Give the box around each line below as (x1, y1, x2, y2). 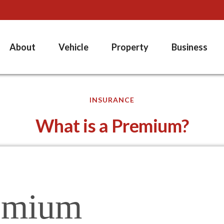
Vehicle (58, 41, 88, 53)
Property (111, 41, 148, 53)
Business (171, 41, 207, 53)
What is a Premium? (35, 114, 189, 136)
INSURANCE (89, 95, 134, 104)
